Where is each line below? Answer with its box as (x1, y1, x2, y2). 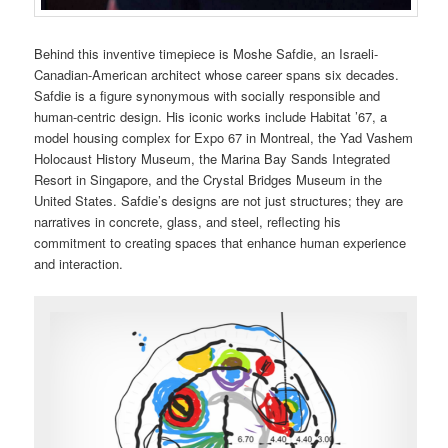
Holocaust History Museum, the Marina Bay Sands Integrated (34, 149, 391, 169)
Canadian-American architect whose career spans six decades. (34, 65, 400, 85)
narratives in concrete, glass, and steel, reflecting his (34, 212, 342, 232)
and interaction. (34, 254, 124, 274)
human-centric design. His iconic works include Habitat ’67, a (34, 107, 388, 127)
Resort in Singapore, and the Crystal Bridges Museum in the (34, 170, 383, 190)
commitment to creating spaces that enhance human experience (34, 233, 407, 253)
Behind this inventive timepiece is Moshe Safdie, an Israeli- (34, 44, 379, 64)
